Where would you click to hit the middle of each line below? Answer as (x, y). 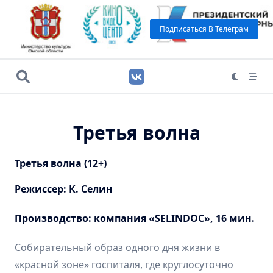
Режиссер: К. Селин (64, 189)
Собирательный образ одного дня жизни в (117, 247)
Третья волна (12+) (61, 163)
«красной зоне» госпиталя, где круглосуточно (124, 264)
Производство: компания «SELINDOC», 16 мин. (135, 218)
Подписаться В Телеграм (204, 29)
